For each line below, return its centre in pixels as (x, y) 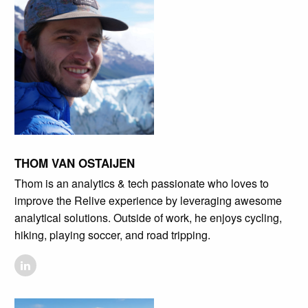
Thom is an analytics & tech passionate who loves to (141, 183)
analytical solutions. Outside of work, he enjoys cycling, (148, 217)
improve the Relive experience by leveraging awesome (148, 200)
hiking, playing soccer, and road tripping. (112, 234)
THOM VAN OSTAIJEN (74, 163)
